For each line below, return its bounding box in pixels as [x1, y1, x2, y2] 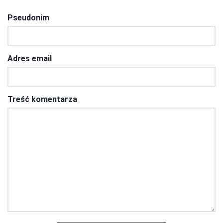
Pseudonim [7, 12, 49, 22]
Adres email [7, 53, 52, 63]
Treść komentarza [7, 94, 77, 104]
